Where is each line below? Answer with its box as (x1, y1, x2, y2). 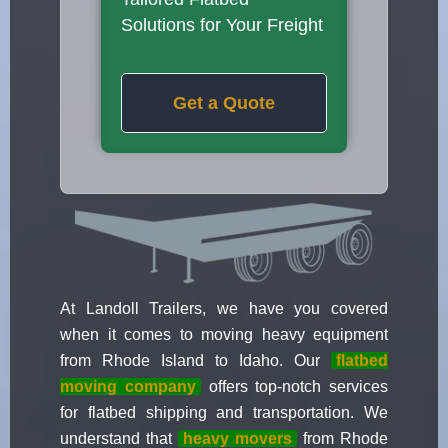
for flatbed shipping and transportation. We (60, 404, 388, 422)
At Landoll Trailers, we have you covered (60, 300, 388, 318)
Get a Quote (173, 92, 275, 113)
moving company (60, 378, 196, 396)
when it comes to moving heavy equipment (60, 326, 388, 344)
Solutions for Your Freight (121, 15, 323, 36)
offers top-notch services (200, 378, 388, 396)
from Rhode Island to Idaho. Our (60, 352, 331, 370)
